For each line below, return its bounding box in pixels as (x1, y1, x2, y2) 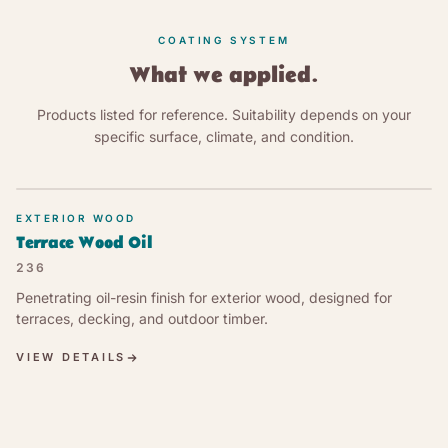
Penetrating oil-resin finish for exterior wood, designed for (16, 289, 392, 307)
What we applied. (129, 62, 319, 90)
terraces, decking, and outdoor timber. (16, 310, 268, 328)
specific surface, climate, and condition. (94, 128, 354, 146)
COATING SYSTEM (158, 34, 290, 47)
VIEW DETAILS (16, 350, 126, 365)
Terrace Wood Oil (16, 233, 153, 255)
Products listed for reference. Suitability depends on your (37, 106, 411, 124)
